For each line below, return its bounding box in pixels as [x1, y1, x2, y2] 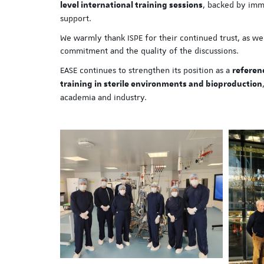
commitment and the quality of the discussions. [60, 45, 239, 56]
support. [60, 13, 91, 24]
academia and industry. [60, 92, 147, 103]
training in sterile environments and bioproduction [60, 79, 262, 90]
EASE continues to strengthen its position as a [60, 65, 232, 75]
